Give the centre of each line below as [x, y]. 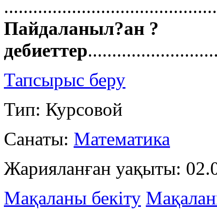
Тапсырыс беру [65, 80]
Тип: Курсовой [63, 109]
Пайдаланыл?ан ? [81, 29]
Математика [122, 139]
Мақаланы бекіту [72, 198]
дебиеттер [46, 50]
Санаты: [39, 139]
